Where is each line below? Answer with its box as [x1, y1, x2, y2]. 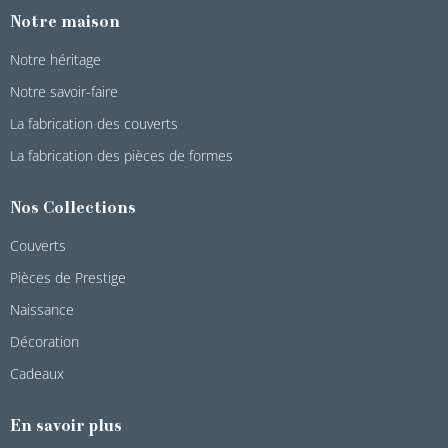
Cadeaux [10, 363, 64, 383]
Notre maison [10, 14, 120, 31]
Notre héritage [10, 49, 101, 69]
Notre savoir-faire [10, 81, 118, 101]
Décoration [10, 331, 79, 351]
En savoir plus [10, 418, 122, 435]
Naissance [10, 299, 74, 319]
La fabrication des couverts [10, 113, 178, 133]
